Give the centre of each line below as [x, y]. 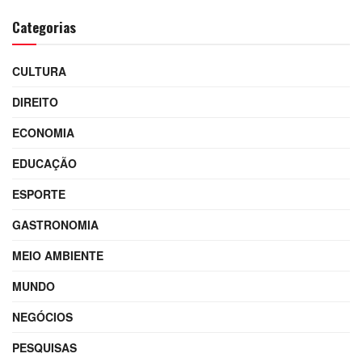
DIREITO [35, 102]
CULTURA [39, 72]
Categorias [44, 27]
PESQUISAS [44, 348]
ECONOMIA [43, 133]
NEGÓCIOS [42, 317]
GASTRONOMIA [55, 225]
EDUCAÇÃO [44, 164]
